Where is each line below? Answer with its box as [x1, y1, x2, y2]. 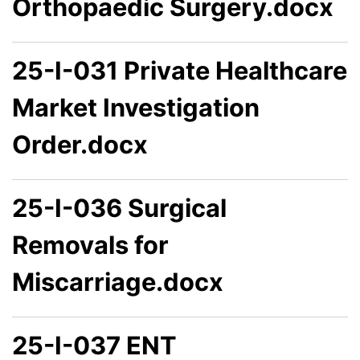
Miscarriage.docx [12, 266, 223, 297]
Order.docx [12, 129, 148, 159]
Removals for [12, 229, 169, 260]
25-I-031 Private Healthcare [12, 55, 347, 85]
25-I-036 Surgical [12, 192, 227, 223]
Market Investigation [12, 92, 260, 122]
